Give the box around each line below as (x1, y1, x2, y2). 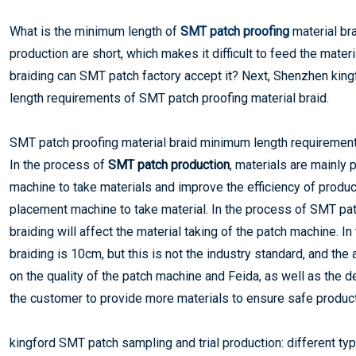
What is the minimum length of (10, 24, 180, 39)
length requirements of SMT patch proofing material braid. (10, 91, 329, 106)
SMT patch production (108, 157, 230, 172)
